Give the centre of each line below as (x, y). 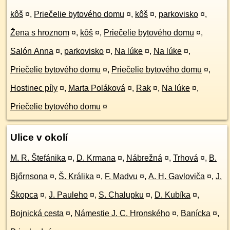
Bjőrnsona (29, 176)
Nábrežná (144, 158)
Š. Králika (76, 176)
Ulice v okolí (39, 137)
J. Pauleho (68, 195)
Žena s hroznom (40, 33)
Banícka (196, 213)
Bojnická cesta (37, 213)
